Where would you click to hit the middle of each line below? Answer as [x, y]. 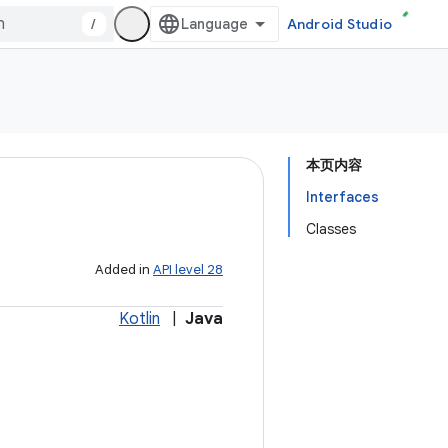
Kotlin [139, 319]
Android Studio [339, 24]
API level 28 [188, 269]
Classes [331, 229]
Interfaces [342, 197]
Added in [124, 269]
